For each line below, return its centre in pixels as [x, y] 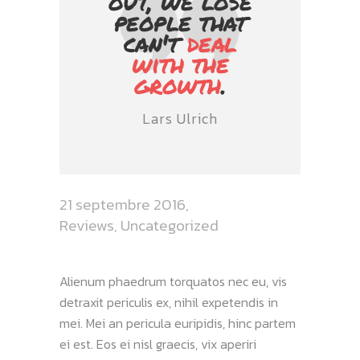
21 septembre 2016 [123, 205]
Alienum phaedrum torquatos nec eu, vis [173, 281]
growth [177, 85]
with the [180, 64]
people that [180, 22]
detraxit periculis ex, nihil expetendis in [169, 302]
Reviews [87, 225]
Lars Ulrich [180, 119]
